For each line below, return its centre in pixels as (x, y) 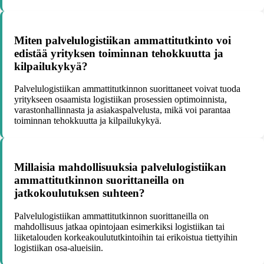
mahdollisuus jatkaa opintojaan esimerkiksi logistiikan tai (119, 226)
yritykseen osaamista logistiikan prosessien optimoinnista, (121, 100)
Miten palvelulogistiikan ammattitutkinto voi (123, 40)
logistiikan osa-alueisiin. (59, 247)
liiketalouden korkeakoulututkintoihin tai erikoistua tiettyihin (126, 237)
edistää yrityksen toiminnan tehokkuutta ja (119, 53)
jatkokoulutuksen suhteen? (80, 193)
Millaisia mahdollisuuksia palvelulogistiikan (120, 167)
